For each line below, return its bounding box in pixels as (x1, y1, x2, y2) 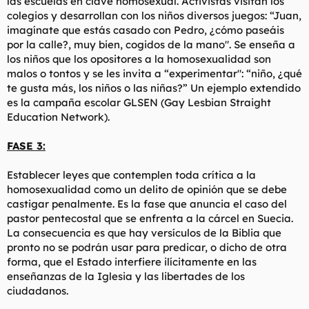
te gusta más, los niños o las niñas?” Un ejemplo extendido (7, 81, 301, 94)
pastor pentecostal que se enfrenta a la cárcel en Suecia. (7, 211, 293, 225)
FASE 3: (7, 139, 46, 152)
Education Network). (7, 110, 110, 123)
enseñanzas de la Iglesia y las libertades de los (7, 269, 245, 283)
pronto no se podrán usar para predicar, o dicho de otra (7, 240, 287, 254)
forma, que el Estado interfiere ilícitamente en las (7, 255, 257, 268)
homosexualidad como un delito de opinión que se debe (7, 182, 287, 196)
